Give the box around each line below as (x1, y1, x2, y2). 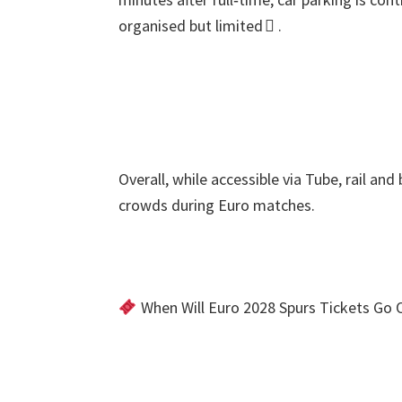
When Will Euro (136, 297, 240, 318)
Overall (118, 169, 165, 189)
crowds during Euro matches (118, 195, 311, 215)
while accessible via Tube (172, 169, 338, 189)
